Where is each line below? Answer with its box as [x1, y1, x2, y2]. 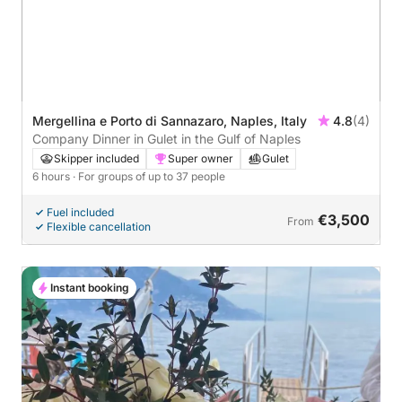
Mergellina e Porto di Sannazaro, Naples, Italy [32, 112, 307, 128]
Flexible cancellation [47, 219, 151, 233]
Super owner [168, 151, 233, 165]
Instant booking [50, 280, 129, 294]
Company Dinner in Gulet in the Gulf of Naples [32, 130, 301, 146]
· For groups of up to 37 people [73, 169, 225, 183]
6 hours [32, 169, 73, 183]
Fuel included [47, 205, 114, 219]
